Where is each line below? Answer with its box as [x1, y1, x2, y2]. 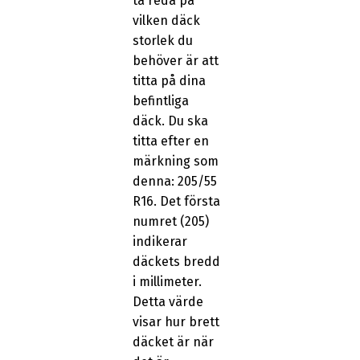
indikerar [132, 234, 187, 250]
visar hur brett [132, 314, 219, 330]
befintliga [132, 93, 189, 109]
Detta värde [132, 294, 203, 310]
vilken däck [132, 13, 200, 29]
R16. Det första [132, 194, 220, 210]
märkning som [132, 153, 219, 170]
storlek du [132, 33, 193, 49]
